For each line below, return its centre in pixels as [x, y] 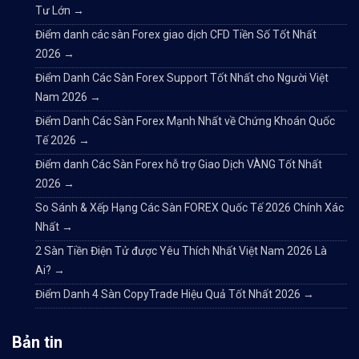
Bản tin [37, 342]
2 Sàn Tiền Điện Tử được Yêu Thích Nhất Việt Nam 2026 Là [181, 250]
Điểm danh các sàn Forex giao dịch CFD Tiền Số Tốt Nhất [176, 34]
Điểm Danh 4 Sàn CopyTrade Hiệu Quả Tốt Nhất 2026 [169, 294]
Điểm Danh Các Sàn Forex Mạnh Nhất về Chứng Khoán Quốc [185, 121]
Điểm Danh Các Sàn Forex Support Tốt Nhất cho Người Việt [182, 77]
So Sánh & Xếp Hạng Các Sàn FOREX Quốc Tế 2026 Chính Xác [190, 207]
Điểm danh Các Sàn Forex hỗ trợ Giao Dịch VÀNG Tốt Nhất [179, 164]
